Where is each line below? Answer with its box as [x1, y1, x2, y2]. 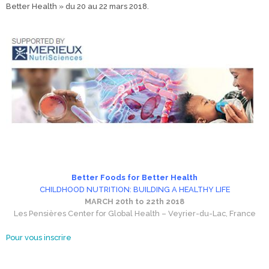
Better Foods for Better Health [71, 173, 198, 183]
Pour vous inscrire [6, 233, 73, 243]
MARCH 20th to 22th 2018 [85, 197, 184, 207]
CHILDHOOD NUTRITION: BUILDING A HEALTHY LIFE [39, 185, 230, 195]
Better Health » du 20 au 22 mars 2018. [6, 2, 149, 11]
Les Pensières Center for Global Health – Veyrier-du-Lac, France [13, 209, 256, 219]
